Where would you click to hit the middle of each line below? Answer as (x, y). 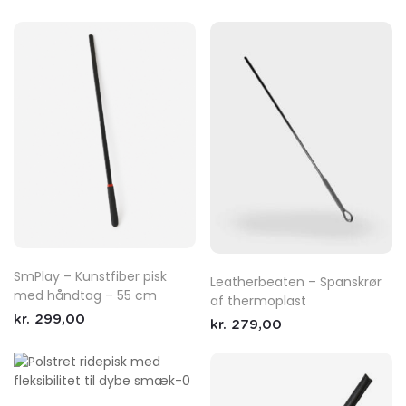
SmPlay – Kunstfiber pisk (90, 277)
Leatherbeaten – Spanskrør (296, 281)
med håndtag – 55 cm (85, 296)
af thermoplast (259, 300)
